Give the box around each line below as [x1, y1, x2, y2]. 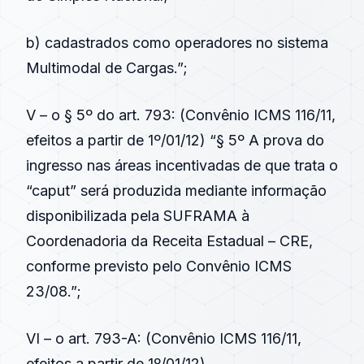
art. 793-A [68, 330, 137, 347]
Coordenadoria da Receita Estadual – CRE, [26, 232, 313, 249]
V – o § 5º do [26, 106, 119, 123]
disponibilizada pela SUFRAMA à [26, 207, 249, 224]
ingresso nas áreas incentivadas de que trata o [26, 157, 338, 174]
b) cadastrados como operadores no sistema [26, 34, 328, 51]
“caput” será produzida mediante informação [26, 182, 327, 199]
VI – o [26, 330, 68, 347]
